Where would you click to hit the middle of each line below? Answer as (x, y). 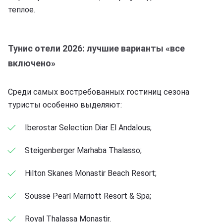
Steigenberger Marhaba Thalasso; (83, 150)
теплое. (22, 9)
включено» (32, 63)
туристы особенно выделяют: (65, 105)
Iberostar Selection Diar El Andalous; (88, 127)
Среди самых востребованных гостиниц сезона (99, 92)
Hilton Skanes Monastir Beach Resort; (91, 173)
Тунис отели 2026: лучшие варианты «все (96, 48)
